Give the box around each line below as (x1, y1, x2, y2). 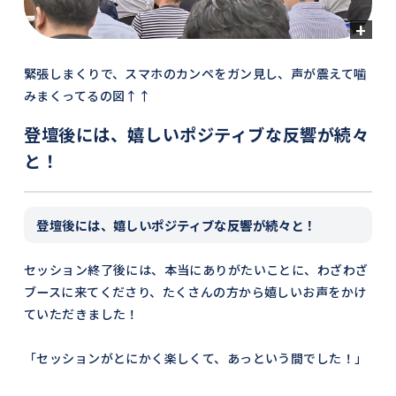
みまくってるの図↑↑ (23, 87, 151, 105)
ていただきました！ (23, 305, 139, 324)
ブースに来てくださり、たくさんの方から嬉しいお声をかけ (23, 283, 367, 301)
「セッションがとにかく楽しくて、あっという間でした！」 (23, 349, 368, 368)
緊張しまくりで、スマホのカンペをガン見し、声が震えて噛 (23, 65, 367, 83)
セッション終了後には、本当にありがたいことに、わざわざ (23, 261, 369, 279)
